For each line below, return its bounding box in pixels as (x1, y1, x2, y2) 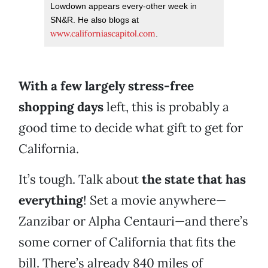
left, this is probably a (103, 99, 229, 115)
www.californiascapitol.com (50, 28, 156, 39)
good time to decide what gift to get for (19, 120, 243, 136)
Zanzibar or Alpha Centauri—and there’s (19, 213, 248, 230)
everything (19, 192, 83, 209)
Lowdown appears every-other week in (50, 1, 197, 11)
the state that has (142, 171, 246, 188)
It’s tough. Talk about (19, 171, 142, 188)
